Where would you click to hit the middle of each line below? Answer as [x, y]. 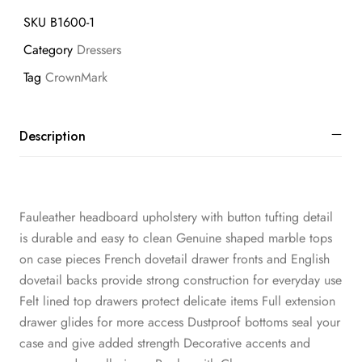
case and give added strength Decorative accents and [165, 343]
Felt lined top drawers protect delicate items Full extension [177, 301]
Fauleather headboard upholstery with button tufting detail [176, 217]
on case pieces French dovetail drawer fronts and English [175, 259]
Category [48, 50]
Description [53, 136]
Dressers [99, 50]
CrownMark [76, 78]
